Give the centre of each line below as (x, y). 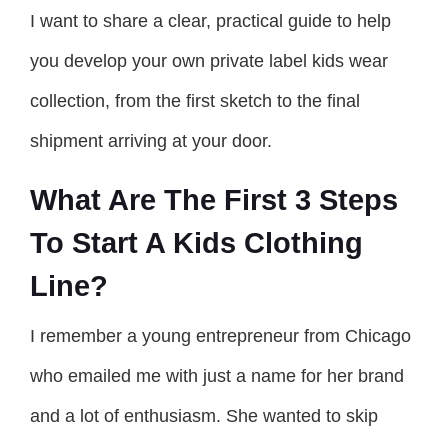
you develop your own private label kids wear (209, 60)
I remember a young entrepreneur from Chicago (220, 335)
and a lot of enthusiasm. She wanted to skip (204, 415)
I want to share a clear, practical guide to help (210, 20)
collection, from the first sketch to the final (195, 100)
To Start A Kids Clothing (196, 242)
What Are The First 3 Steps (214, 199)
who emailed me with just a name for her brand (217, 375)
